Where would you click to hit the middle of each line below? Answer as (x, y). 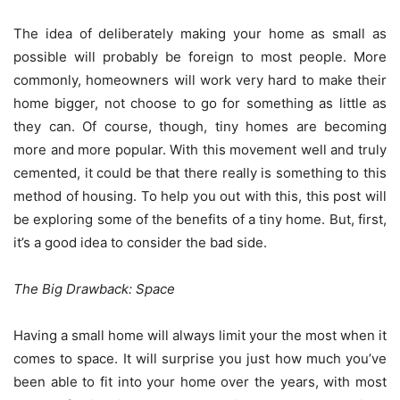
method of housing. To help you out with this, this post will (200, 196)
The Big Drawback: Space (94, 289)
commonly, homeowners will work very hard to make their (200, 80)
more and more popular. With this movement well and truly (200, 150)
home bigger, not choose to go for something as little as (200, 104)
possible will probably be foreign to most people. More (200, 57)
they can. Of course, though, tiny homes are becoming (200, 127)
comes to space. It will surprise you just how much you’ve (200, 359)
